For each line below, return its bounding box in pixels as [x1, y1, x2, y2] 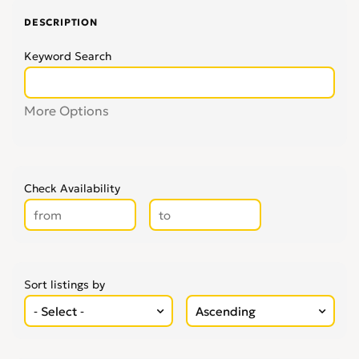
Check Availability [24, 181, 120, 196]
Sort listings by [24, 277, 105, 292]
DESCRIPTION [24, 16, 98, 28]
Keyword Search [24, 49, 111, 63]
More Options [24, 103, 109, 119]
